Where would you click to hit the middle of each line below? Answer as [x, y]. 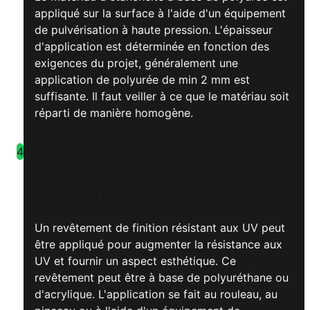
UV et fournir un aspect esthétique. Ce [135, 261]
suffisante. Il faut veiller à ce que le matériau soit [162, 97]
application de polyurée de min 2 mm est [142, 80]
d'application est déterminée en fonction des [152, 47]
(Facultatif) [70, 196]
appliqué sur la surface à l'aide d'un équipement [160, 13]
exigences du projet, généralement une [136, 63]
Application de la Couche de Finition [147, 176]
